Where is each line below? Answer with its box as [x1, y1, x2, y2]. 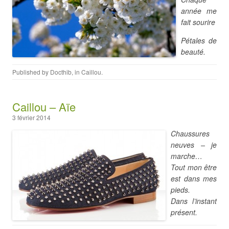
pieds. [171, 185, 190, 195]
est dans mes [171, 173, 217, 184]
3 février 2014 [12, 113, 51, 122]
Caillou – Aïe [12, 99, 76, 114]
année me [181, 6, 217, 16]
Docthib [50, 67, 72, 76]
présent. [171, 207, 197, 217]
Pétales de [181, 35, 217, 45]
